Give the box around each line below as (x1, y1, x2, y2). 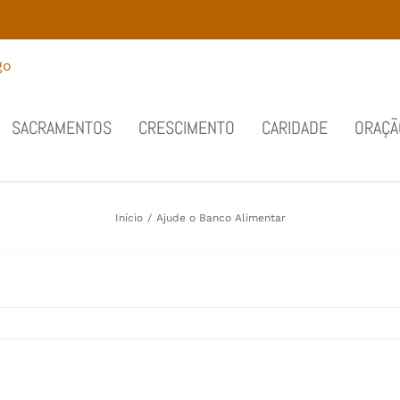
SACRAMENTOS (12, 116, 112, 139)
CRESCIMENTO (138, 116, 235, 139)
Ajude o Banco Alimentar (155, 211, 286, 224)
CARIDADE (262, 116, 328, 139)
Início (114, 211, 143, 224)
